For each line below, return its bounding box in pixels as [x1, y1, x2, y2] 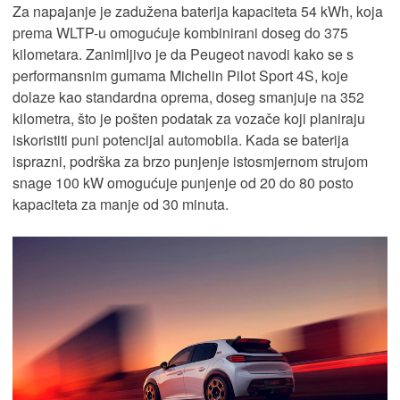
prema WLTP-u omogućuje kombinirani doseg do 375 [12, 22, 348, 44]
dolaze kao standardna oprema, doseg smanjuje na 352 [12, 87, 364, 108]
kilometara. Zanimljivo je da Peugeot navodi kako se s [12, 44, 354, 65]
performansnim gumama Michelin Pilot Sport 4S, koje [12, 65, 348, 87]
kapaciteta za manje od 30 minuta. [12, 194, 229, 215]
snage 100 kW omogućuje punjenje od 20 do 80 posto [12, 172, 354, 194]
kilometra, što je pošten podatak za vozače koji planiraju [12, 108, 365, 129]
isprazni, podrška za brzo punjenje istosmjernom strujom [12, 151, 368, 172]
